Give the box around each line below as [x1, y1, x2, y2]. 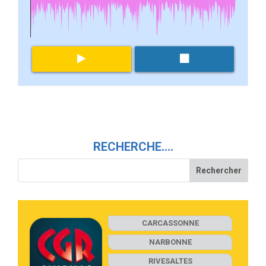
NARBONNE [148, 237, 192, 247]
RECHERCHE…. [93, 140, 173, 154]
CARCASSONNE [141, 218, 199, 228]
